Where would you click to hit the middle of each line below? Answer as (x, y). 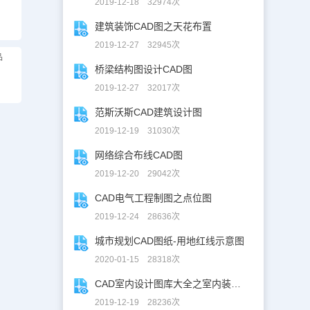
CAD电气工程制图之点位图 (154, 198)
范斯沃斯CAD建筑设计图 (149, 112)
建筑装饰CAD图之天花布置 (154, 26)
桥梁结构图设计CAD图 (144, 69)
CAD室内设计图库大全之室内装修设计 (236, 284)
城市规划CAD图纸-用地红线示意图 (170, 241)
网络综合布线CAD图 (139, 155)
